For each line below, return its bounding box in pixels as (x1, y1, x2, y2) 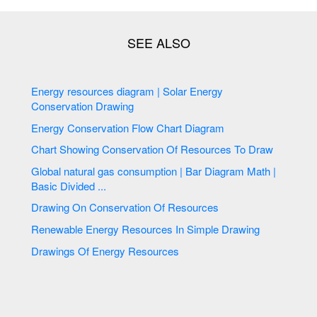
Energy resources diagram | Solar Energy (31, 83, 224, 98)
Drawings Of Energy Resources (78, 243, 180, 258)
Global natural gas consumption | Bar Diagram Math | (31, 163, 98, 178)
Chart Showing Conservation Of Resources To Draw (248, 142, 277, 157)
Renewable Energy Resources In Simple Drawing (187, 221, 263, 236)
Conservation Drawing (31, 98, 137, 113)
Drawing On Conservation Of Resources (154, 200, 219, 215)
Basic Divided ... (60, 178, 107, 193)
